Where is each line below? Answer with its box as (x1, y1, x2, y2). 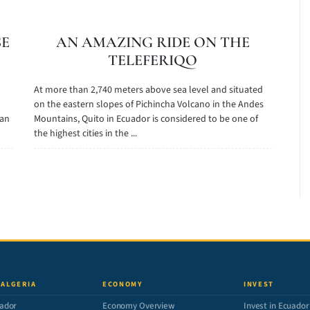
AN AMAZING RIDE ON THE (55, 33, 250, 51)
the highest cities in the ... (33, 127, 137, 140)
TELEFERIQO (108, 51, 198, 69)
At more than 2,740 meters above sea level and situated (33, 83, 263, 97)
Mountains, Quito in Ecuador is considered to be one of (33, 112, 258, 126)
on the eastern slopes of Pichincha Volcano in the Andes (33, 98, 264, 111)
